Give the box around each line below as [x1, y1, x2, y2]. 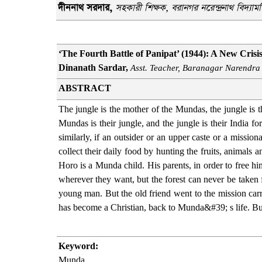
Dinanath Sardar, [58, 63, 130, 73]
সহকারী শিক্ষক [115, 2, 166, 14]
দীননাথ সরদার [58, 2, 110, 14]
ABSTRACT [58, 83, 111, 93]
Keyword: [58, 241, 98, 251]
